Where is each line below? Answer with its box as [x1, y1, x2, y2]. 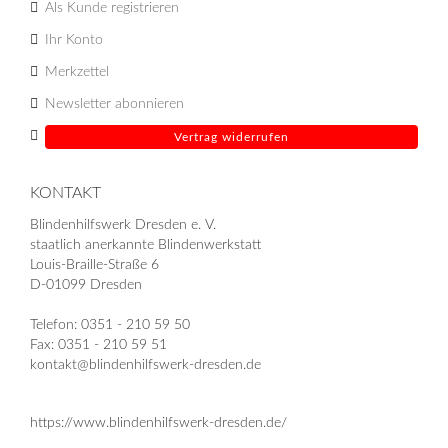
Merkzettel [45, 64, 109, 79]
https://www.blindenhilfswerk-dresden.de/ [30, 415, 287, 430]
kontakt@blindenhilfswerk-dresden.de [30, 357, 261, 372]
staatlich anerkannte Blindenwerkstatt [30, 237, 261, 252]
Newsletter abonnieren [45, 96, 184, 111]
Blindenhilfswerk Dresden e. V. [30, 217, 216, 232]
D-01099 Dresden [30, 277, 142, 292]
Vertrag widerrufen [174, 130, 289, 143]
